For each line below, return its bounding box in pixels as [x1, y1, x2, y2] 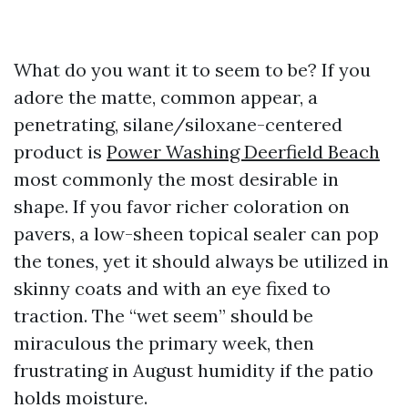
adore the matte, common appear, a [14, 86, 318, 108]
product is [14, 140, 107, 163]
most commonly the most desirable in [14, 168, 339, 190]
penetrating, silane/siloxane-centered [14, 113, 342, 136]
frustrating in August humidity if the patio [14, 359, 373, 382]
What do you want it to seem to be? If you [14, 58, 371, 81]
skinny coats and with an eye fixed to [14, 277, 331, 300]
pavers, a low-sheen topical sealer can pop [14, 222, 379, 245]
